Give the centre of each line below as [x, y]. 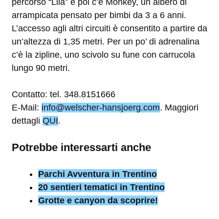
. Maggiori [179, 108]
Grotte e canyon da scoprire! [98, 201]
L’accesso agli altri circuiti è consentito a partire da [109, 29]
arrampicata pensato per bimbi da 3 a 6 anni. [99, 15]
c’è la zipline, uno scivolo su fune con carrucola [103, 55]
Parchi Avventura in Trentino [98, 174]
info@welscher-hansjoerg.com [101, 108]
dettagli [27, 121]
